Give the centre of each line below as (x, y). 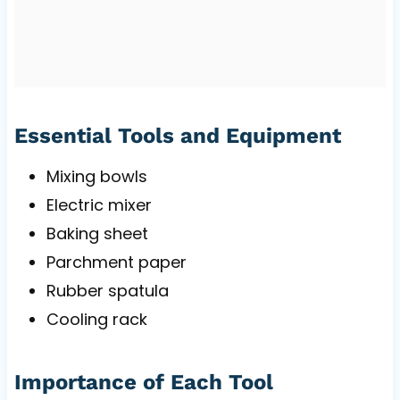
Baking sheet (97, 234)
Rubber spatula (107, 291)
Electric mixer (99, 205)
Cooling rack (96, 320)
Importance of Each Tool (143, 383)
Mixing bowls (96, 177)
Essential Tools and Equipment (177, 136)
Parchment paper (116, 262)
